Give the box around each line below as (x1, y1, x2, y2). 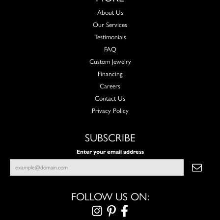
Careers (100, 82, 120, 90)
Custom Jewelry (89, 57, 131, 65)
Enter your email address (76, 148, 144, 155)
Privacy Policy (91, 106, 129, 114)
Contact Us (95, 94, 125, 102)
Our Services (93, 20, 127, 28)
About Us (97, 8, 123, 16)
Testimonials (94, 32, 126, 41)
